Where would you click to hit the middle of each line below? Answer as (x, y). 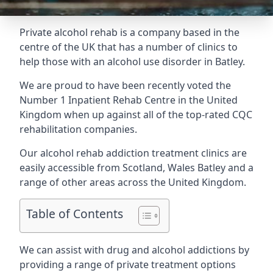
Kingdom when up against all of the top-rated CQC (136, 115)
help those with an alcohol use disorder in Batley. (132, 62)
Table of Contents (75, 214)
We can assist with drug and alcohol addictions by (134, 250)
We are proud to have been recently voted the (125, 85)
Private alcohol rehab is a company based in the (129, 32)
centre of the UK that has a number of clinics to (129, 47)
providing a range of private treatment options (128, 264)
